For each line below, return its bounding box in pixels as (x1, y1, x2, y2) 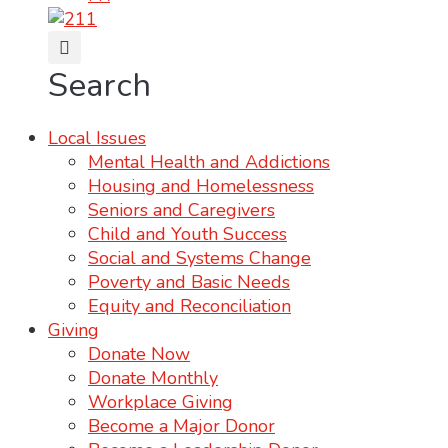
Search (48, 63, 151, 108)
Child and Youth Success (88, 222, 287, 246)
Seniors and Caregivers (88, 198, 275, 222)
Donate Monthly (88, 366, 218, 390)
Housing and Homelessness (88, 174, 314, 198)
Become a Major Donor (88, 414, 275, 438)
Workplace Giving (88, 390, 233, 414)
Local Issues (48, 126, 146, 150)
